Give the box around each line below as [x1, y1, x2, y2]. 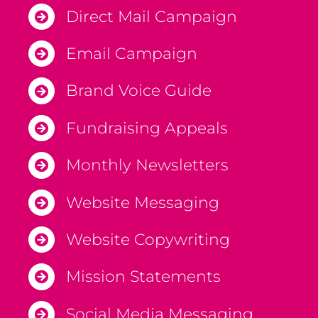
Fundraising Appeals [65, 118, 228, 138]
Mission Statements [65, 267, 221, 287]
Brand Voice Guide [65, 81, 212, 101]
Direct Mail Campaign [65, 6, 237, 26]
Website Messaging [65, 192, 219, 212]
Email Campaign [65, 44, 197, 64]
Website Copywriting [65, 229, 230, 249]
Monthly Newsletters [65, 155, 229, 175]
